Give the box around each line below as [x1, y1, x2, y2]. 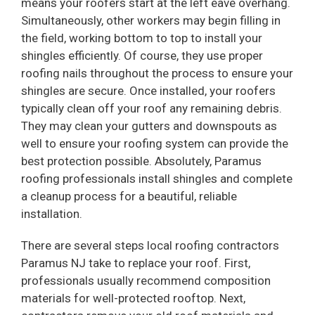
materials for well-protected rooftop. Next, [21, 291, 245, 306]
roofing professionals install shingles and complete [21, 172, 292, 186]
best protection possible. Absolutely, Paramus [21, 154, 262, 169]
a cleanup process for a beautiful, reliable [21, 189, 237, 204]
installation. [21, 207, 82, 221]
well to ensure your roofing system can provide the [21, 136, 288, 151]
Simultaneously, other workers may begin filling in [21, 13, 281, 28]
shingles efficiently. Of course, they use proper [21, 49, 263, 63]
